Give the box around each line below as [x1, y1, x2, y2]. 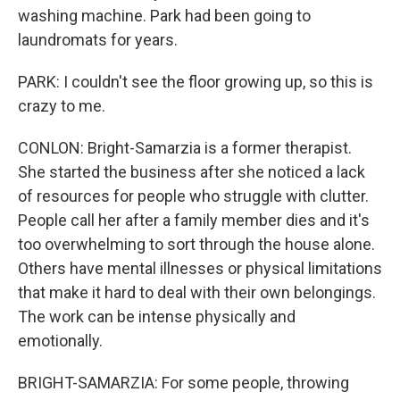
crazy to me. [18, 96, 105, 115]
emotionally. [18, 331, 103, 350]
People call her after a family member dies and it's [18, 211, 370, 229]
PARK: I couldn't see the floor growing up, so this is [18, 72, 373, 91]
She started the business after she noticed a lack [18, 162, 365, 181]
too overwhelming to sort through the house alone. [18, 235, 375, 254]
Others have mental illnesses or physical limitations [18, 259, 382, 278]
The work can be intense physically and [18, 307, 296, 326]
